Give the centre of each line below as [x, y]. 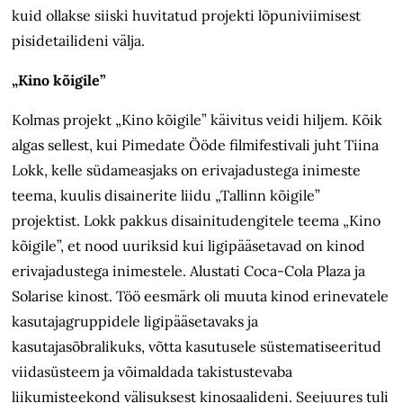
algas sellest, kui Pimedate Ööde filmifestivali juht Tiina [196, 145]
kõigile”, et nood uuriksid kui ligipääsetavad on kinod [189, 246]
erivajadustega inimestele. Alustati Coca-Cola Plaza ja [189, 271]
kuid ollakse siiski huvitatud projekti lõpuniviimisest [187, 16]
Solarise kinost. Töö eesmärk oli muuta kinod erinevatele [201, 296]
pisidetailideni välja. [79, 41]
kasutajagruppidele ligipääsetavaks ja [135, 322]
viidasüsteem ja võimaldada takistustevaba [152, 372]
